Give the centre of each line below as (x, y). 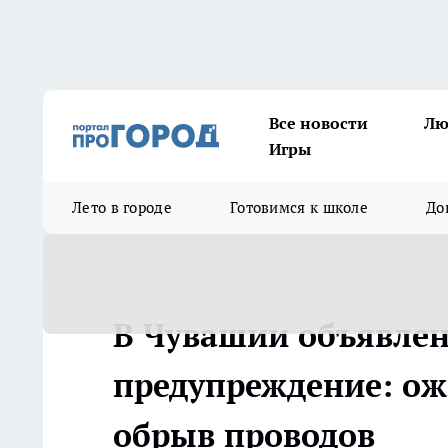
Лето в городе (122, 207)
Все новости (318, 123)
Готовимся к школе (299, 207)
